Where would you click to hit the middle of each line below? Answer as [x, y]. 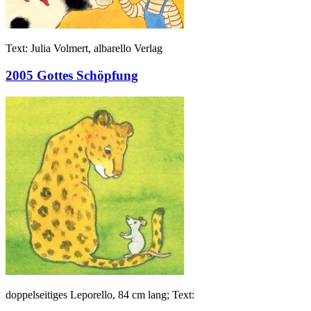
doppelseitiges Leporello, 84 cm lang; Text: [100, 294]
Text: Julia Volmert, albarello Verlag [84, 49]
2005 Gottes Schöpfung [72, 75]
